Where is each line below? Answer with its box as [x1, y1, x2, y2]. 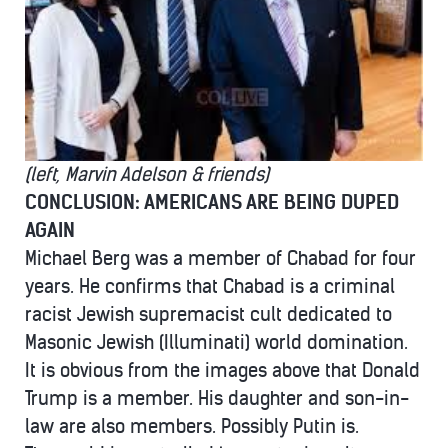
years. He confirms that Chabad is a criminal [25, 274, 395, 298]
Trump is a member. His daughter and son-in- [25, 386, 409, 410]
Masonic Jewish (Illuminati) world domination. [25, 330, 408, 354]
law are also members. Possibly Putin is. [25, 414, 359, 438]
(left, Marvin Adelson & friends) [25, 162, 269, 186]
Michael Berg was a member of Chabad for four [25, 246, 416, 270]
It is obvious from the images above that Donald [25, 358, 420, 382]
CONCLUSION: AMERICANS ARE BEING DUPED [25, 190, 399, 214]
